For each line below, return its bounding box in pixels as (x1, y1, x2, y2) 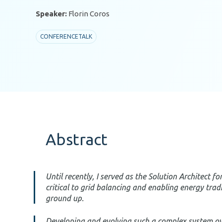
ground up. (46, 194, 84, 203)
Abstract (46, 130, 108, 148)
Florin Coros (68, 9, 110, 18)
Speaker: (36, 9, 67, 18)
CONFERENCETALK (40, 33, 92, 40)
